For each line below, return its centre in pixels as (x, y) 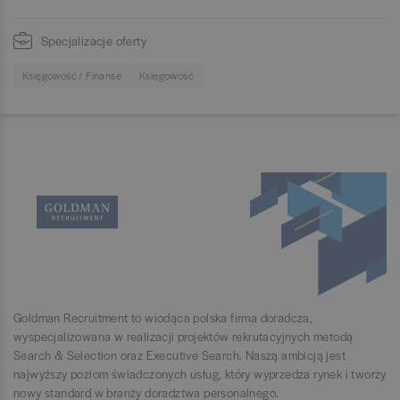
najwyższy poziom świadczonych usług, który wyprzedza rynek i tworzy (200, 374)
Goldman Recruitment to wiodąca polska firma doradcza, (163, 318)
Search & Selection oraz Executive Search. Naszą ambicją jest (179, 355)
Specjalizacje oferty (94, 41)
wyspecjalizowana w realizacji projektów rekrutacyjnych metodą (183, 337)
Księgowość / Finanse (72, 75)
